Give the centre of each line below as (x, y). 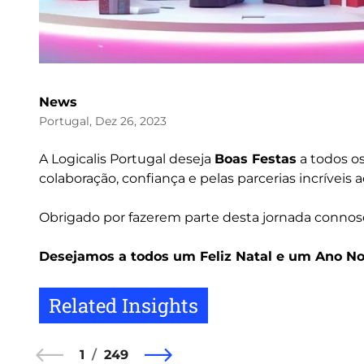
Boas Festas (256, 159)
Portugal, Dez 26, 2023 (103, 121)
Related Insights (123, 305)
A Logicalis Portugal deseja (127, 159)
